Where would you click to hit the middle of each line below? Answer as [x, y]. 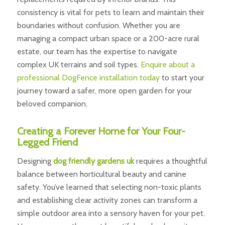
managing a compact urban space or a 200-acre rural [108, 38]
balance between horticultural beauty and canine [101, 174]
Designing [35, 161]
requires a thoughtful [171, 161]
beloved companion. [52, 103]
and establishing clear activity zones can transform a [107, 200]
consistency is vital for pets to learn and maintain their [110, 12]
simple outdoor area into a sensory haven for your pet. [111, 213]
